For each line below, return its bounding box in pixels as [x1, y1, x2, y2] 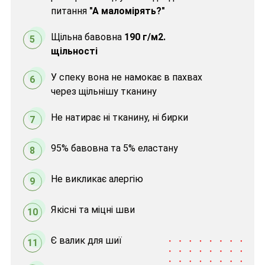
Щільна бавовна [50, 31, 124, 43]
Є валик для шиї [50, 234, 122, 246]
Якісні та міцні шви [50, 203, 135, 215]
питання [50, 5, 89, 17]
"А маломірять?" [89, 5, 165, 17]
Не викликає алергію [50, 173, 143, 185]
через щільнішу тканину [50, 85, 157, 97]
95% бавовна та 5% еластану [50, 142, 178, 154]
